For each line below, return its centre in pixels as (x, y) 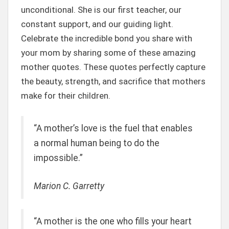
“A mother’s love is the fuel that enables (113, 128)
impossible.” (58, 158)
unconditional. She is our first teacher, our (101, 10)
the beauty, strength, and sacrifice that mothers (113, 81)
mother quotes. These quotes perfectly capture (113, 67)
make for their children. (66, 96)
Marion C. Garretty (69, 186)
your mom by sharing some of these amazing (108, 53)
